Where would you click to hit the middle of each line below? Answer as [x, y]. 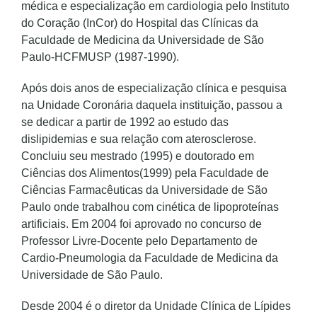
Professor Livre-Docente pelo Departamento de [139, 241]
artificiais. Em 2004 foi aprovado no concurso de [142, 224]
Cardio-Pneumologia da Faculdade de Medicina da [150, 258]
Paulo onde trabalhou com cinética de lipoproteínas [150, 207]
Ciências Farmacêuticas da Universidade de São [144, 190]
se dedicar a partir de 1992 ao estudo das [125, 122]
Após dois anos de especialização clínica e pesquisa [154, 88]
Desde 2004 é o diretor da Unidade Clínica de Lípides [156, 306]
